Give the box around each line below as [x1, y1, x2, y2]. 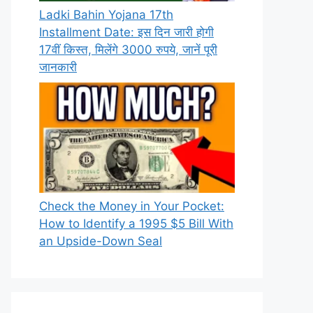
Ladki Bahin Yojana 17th [39, 8, 173, 22]
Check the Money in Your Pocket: [39, 198, 224, 213]
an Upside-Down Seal [39, 233, 162, 248]
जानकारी [39, 60, 77, 75]
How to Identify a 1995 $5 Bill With [39, 216, 233, 231]
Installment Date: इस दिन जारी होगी [39, 25, 214, 40]
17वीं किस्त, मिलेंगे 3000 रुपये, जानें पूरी [39, 43, 217, 57]
